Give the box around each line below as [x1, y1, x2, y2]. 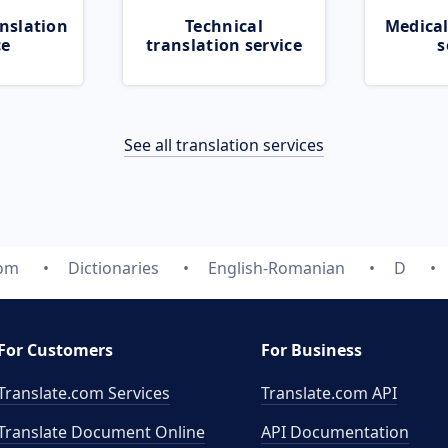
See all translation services [124, 134, 324, 156]
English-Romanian [207, 257, 345, 279]
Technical [185, 15, 263, 37]
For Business [261, 339, 362, 361]
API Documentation [261, 421, 409, 443]
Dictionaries [67, 257, 159, 279]
